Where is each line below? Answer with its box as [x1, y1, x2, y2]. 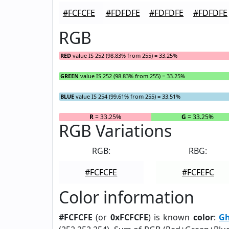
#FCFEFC [181, 167, 214, 178]
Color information [59, 186, 194, 208]
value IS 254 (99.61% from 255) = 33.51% [74, 93, 180, 100]
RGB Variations [59, 120, 172, 142]
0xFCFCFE [110, 212, 148, 223]
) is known [148, 212, 193, 223]
